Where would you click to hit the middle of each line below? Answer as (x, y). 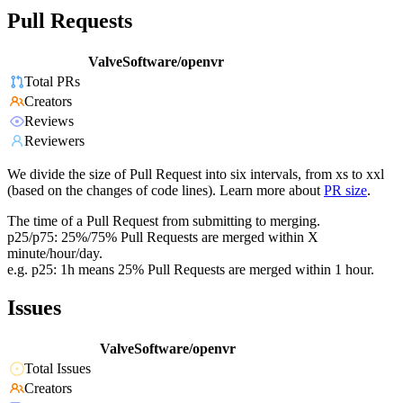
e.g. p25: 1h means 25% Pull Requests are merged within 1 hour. (191, 270)
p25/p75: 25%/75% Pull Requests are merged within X (163, 237)
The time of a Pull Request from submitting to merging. (164, 221)
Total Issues (58, 369)
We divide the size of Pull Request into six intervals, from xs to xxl (196, 175)
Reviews (49, 121)
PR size (345, 191)
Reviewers (54, 141)
